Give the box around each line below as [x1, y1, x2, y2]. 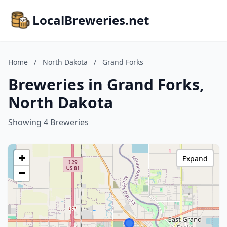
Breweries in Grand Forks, [8, 74, 204, 95]
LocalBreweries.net [32, 12, 149, 28]
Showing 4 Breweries [8, 117, 89, 128]
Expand [182, 154, 208, 163]
